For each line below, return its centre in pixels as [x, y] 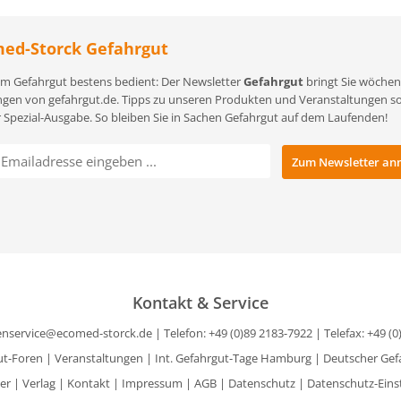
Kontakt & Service [200, 303]
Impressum [152, 383]
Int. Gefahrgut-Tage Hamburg [233, 358]
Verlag [38, 383]
